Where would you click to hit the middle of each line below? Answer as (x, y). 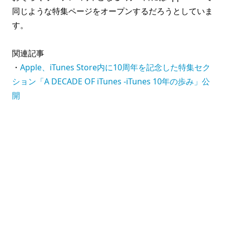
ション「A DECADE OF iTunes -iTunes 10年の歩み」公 (111, 81)
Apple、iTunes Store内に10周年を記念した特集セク (115, 67)
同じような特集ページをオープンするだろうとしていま (113, 11)
